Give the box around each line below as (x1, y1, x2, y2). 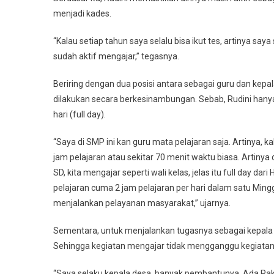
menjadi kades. (53, 9, 111, 19)
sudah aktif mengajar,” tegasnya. (53, 51, 179, 62)
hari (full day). (53, 109, 106, 120)
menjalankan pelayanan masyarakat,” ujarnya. (53, 198, 231, 209)
